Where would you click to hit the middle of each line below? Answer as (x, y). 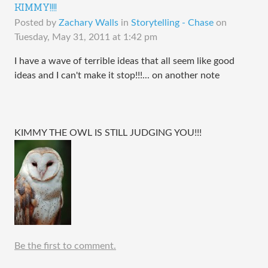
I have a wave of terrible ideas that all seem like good (124, 61)
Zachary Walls (89, 23)
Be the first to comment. (65, 246)
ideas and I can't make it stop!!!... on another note (117, 75)
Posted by (36, 23)
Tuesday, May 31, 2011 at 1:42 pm (86, 37)
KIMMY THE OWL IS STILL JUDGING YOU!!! (108, 133)
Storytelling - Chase (172, 23)
